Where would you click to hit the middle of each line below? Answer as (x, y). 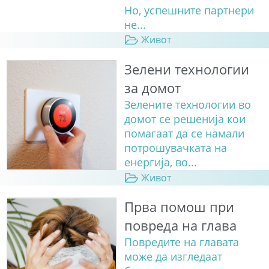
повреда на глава (180, 225)
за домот (152, 88)
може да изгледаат (173, 256)
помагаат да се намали (184, 133)
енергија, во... (160, 162)
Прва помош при (179, 207)
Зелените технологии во (187, 104)
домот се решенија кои (185, 119)
